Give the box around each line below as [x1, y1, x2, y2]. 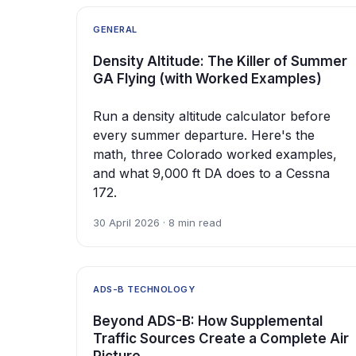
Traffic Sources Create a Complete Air [93, 331, 349, 347]
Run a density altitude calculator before [93, 108, 331, 125]
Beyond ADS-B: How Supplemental [93, 313, 323, 330]
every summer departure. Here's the [93, 127, 315, 144]
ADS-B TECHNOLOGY [93, 284, 195, 296]
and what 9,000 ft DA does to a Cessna [93, 165, 330, 182]
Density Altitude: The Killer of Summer [93, 53, 347, 70]
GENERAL [93, 24, 137, 36]
